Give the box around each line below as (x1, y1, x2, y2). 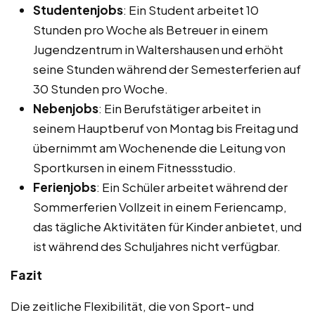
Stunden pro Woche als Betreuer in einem (33, 21, 268, 37)
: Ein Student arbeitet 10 (123, 1, 259, 18)
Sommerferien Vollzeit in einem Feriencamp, (33, 198, 287, 214)
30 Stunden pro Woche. (33, 80, 168, 96)
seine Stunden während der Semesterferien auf (33, 60, 301, 77)
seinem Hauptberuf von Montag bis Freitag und (33, 120, 298, 136)
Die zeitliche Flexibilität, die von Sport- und (11, 297, 254, 314)
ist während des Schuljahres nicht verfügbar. (33, 238, 281, 254)
